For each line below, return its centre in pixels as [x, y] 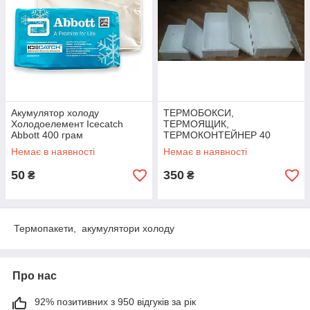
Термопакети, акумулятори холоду [94, 228]
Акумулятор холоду [55, 113]
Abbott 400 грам [47, 135]
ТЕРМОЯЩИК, [196, 124]
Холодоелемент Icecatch [67, 124]
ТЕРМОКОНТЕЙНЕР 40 [217, 135]
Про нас [35, 276]
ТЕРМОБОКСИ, [199, 113]
